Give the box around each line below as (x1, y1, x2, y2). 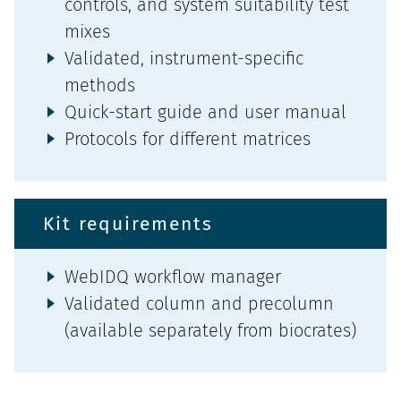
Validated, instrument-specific (64, 47, 303, 70)
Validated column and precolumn (64, 293, 334, 315)
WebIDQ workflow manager (64, 266, 281, 288)
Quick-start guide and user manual (64, 101, 346, 124)
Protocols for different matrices (64, 128, 311, 150)
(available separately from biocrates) (64, 320, 356, 342)
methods (64, 74, 135, 97)
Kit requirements (43, 212, 213, 236)
